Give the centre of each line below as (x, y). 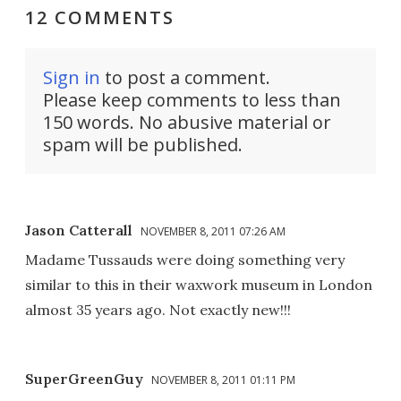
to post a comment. (185, 77)
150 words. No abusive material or (187, 122)
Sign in (72, 77)
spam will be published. (143, 144)
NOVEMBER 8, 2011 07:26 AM (213, 231)
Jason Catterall (79, 230)
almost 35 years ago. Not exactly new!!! (158, 309)
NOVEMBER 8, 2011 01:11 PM (223, 380)
